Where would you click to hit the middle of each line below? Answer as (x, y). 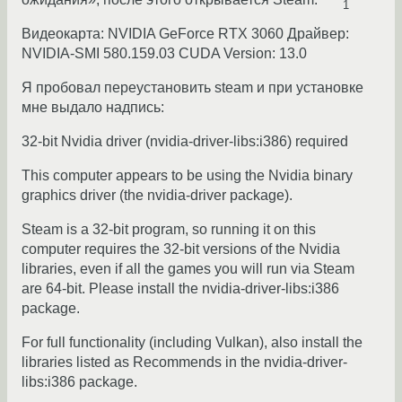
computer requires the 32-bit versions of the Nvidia (181, 249)
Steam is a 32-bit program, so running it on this (169, 230)
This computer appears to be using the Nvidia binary (187, 176)
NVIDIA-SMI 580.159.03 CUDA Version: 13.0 (164, 54)
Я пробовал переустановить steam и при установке (192, 88)
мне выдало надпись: (93, 108)
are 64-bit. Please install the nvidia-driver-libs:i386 (180, 289)
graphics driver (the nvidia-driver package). (157, 196)
